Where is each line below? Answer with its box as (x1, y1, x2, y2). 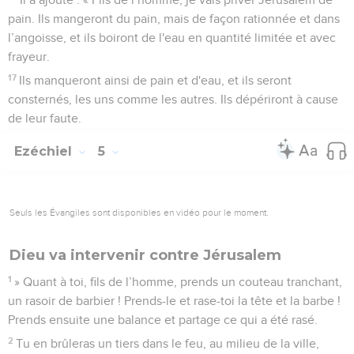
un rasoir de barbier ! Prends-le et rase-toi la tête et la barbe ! (8, 294, 341, 307)
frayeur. (8, 50, 50, 63)
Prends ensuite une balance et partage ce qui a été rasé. (8, 313, 318, 326)
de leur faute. (8, 111, 81, 125)
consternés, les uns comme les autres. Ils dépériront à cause (8, 92, 338, 106)
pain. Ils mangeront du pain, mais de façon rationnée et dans (8, 12, 340, 25)
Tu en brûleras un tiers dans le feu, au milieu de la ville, (16, 337, 320, 350)
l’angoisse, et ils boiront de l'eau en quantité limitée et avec (8, 31, 336, 44)
